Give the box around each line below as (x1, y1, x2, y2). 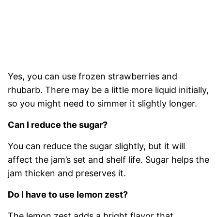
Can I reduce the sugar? (8, 119, 108, 130)
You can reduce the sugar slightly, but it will (8, 140, 185, 151)
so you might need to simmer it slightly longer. (8, 98, 197, 108)
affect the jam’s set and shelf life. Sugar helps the (8, 154, 209, 165)
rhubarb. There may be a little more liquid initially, (8, 84, 209, 95)
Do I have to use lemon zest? (8, 189, 128, 200)
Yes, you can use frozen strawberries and (8, 71, 177, 81)
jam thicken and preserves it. (8, 168, 126, 178)
